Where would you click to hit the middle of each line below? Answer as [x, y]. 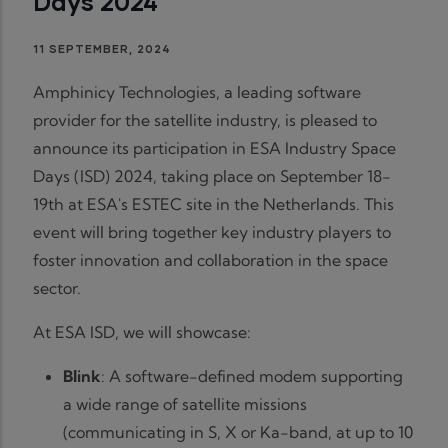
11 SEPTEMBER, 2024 [102, 49]
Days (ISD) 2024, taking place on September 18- [212, 176]
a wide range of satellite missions [185, 404]
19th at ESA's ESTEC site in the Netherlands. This [213, 204]
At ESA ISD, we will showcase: [142, 332]
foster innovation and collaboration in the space [210, 260]
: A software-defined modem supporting [252, 376]
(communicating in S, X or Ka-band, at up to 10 [238, 432]
